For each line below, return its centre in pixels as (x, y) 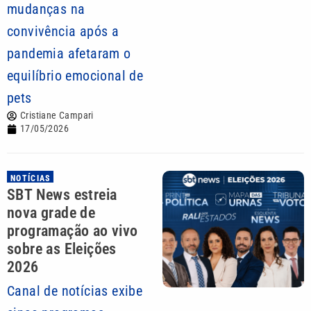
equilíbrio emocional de (75, 76)
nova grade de (51, 213)
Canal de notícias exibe (75, 291)
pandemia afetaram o (69, 53)
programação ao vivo (73, 231)
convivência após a (63, 31)
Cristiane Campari (57, 115)
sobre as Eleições (62, 249)
